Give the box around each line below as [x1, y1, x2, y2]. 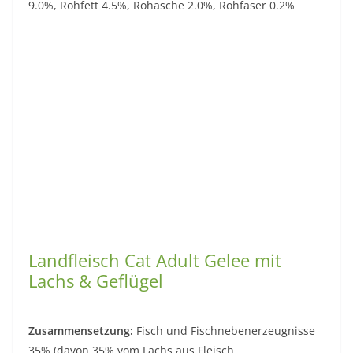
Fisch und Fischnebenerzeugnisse [133, 323, 315, 338]
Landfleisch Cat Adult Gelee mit [28, 248, 281, 272]
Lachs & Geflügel [28, 269, 163, 292]
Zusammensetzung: [28, 323, 133, 338]
